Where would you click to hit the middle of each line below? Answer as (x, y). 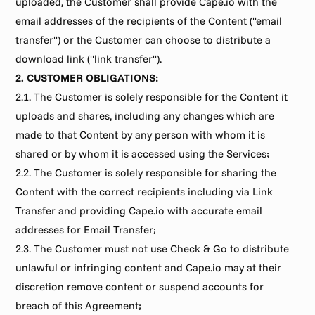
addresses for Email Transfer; (86, 230)
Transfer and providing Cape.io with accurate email (139, 211)
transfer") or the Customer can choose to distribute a (143, 40)
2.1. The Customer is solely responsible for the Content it (152, 97)
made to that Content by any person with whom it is (141, 135)
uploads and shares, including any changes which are (145, 116)
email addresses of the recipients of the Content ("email (149, 21)
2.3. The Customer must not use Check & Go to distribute (153, 249)
